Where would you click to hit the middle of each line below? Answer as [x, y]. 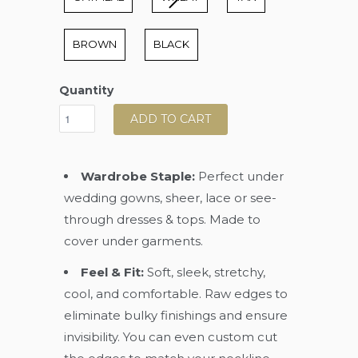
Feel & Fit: [112, 272]
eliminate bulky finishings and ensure [176, 315]
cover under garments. [133, 241]
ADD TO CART [171, 119]
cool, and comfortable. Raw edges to [176, 293]
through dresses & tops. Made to [162, 219]
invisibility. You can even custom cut [171, 336]
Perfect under [241, 176]
